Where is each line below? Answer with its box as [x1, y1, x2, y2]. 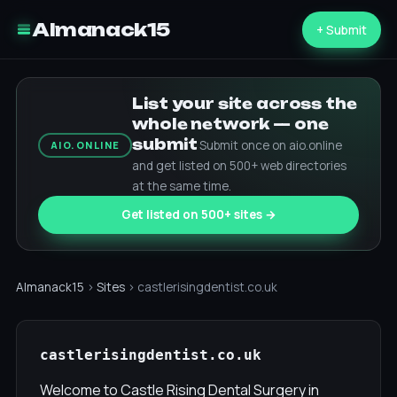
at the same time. [132, 178, 232, 194]
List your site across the [132, 95, 357, 113]
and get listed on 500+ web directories [132, 158, 347, 174]
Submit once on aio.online [199, 137, 343, 153]
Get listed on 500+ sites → [121, 206, 276, 222]
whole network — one [132, 115, 329, 133]
